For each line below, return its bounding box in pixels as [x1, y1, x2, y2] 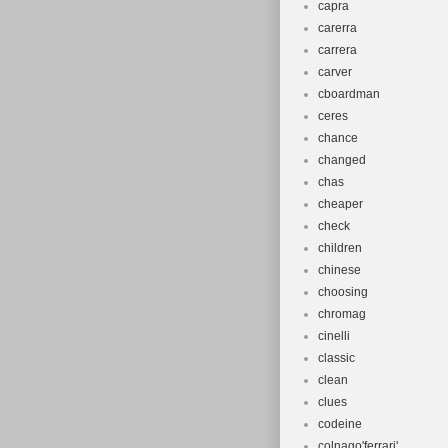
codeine [318, 417, 362, 431]
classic [318, 351, 355, 365]
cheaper [318, 197, 363, 211]
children [318, 241, 362, 255]
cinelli [318, 329, 350, 343]
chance [318, 131, 358, 145]
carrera [318, 43, 357, 57]
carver [318, 65, 352, 79]
